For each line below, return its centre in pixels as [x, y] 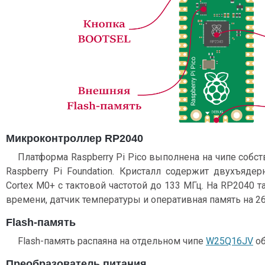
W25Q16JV [230, 241]
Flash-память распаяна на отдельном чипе [112, 241]
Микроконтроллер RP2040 [75, 138]
